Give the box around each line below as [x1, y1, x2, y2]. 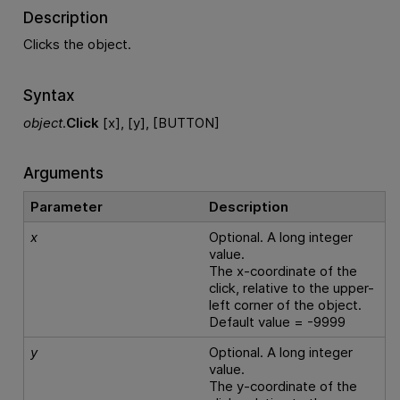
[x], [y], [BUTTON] [98, 113, 220, 131]
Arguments [22, 163, 104, 183]
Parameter [30, 197, 104, 215]
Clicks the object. [22, 36, 131, 54]
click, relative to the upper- [209, 279, 375, 296]
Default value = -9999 [209, 312, 346, 330]
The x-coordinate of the [209, 262, 358, 279]
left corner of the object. [209, 296, 362, 313]
